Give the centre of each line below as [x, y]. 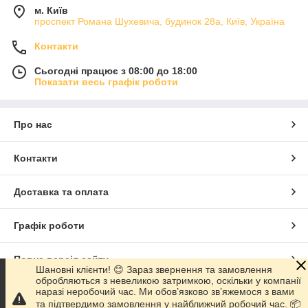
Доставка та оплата [61, 192]
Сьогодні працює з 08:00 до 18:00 [116, 71]
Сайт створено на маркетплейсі [92, 293]
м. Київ [51, 11]
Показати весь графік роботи [106, 82]
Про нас [33, 125]
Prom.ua [190, 293]
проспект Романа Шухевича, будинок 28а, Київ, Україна [159, 22]
